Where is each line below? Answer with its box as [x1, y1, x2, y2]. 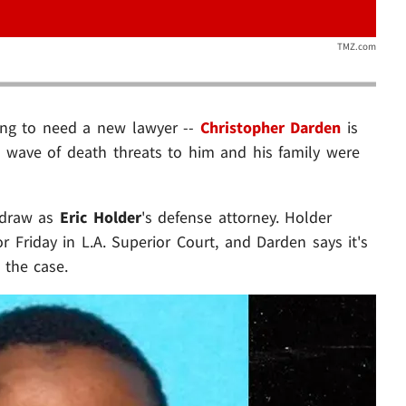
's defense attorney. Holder [140, 206, 333, 227]
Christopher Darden [199, 116, 342, 138]
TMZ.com [336, 39, 376, 53]
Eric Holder [59, 206, 141, 227]
